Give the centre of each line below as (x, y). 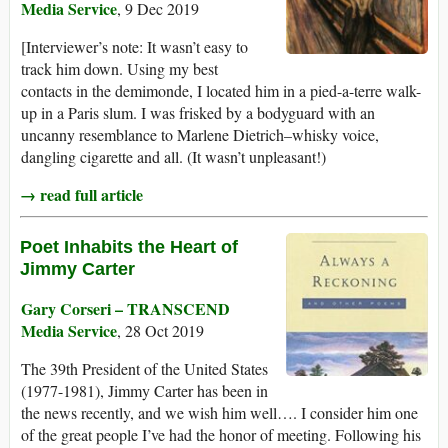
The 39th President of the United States (144, 369)
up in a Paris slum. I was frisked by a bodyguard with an (198, 113)
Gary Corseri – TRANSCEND (125, 309)
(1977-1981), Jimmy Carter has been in (144, 391)
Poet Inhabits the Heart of (129, 247)
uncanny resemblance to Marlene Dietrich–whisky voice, (200, 135)
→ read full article (81, 195)
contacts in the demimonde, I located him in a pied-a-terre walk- (221, 91)
